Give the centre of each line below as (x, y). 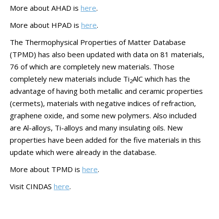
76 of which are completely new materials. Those (92, 66)
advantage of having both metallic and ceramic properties (106, 91)
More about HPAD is (45, 25)
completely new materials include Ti (70, 79)
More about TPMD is (46, 169)
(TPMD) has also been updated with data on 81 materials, (107, 54)
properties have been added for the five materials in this (105, 140)
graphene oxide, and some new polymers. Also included (103, 115)
